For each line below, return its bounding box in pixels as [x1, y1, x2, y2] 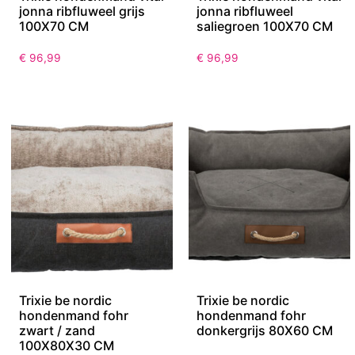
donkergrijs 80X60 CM [197, 323, 333, 339]
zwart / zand [19, 323, 95, 339]
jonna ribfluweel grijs [19, 3, 145, 20]
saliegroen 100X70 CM [197, 18, 333, 35]
